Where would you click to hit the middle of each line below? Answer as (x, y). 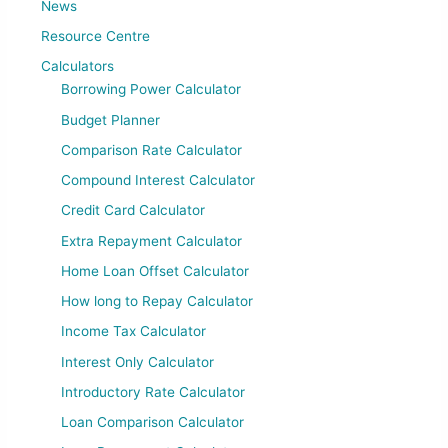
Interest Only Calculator (138, 361)
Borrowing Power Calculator (151, 89)
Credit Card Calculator (133, 210)
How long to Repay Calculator (157, 301)
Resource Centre (96, 35)
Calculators (78, 66)
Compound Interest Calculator (158, 180)
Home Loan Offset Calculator (155, 270)
